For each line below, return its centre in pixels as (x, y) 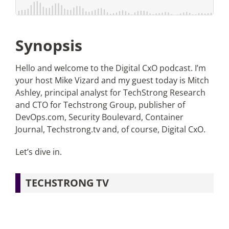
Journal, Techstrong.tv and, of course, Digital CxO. (110, 129)
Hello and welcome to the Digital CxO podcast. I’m (110, 68)
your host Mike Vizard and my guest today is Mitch (112, 80)
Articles (24, 28)
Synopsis (49, 45)
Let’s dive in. (38, 152)
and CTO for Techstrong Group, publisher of (100, 105)
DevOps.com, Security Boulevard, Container (99, 117)
